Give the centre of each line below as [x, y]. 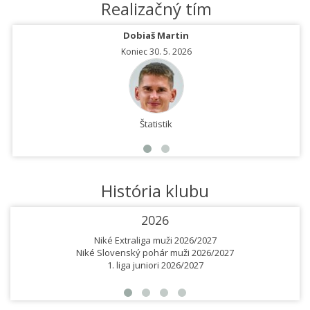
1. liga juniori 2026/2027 [155, 265]
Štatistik [156, 124]
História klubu [155, 191]
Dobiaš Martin [156, 36]
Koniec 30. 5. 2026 [156, 52]
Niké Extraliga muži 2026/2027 [155, 240]
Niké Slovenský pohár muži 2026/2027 [155, 253]
